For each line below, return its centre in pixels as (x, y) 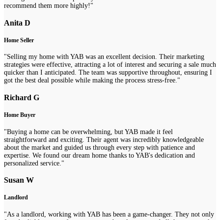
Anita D (17, 23)
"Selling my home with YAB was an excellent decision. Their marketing (104, 57)
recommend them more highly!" (49, 6)
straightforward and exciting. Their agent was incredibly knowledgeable (104, 139)
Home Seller (19, 41)
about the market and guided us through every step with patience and (99, 147)
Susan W (19, 180)
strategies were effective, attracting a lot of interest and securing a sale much (110, 65)
